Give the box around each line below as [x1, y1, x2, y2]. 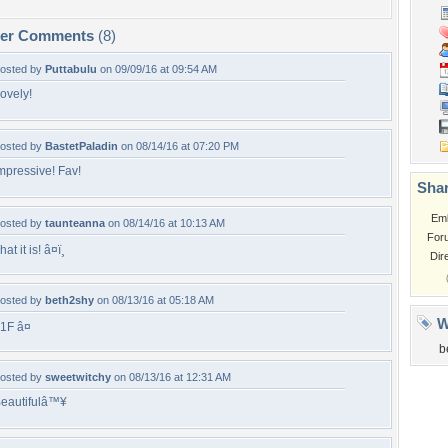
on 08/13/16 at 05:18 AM [94, 294, 214, 306]
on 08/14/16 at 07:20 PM [118, 140, 239, 152]
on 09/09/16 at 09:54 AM [97, 63, 217, 75]
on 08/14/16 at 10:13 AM [105, 217, 225, 229]
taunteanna [45, 217, 105, 229]
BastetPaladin [45, 140, 118, 152]
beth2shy [45, 294, 94, 306]
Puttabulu [45, 63, 97, 75]
